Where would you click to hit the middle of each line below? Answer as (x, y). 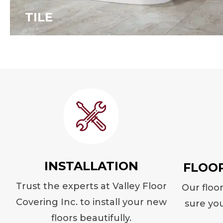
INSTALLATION (91, 166)
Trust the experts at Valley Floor (91, 186)
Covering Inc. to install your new (91, 202)
